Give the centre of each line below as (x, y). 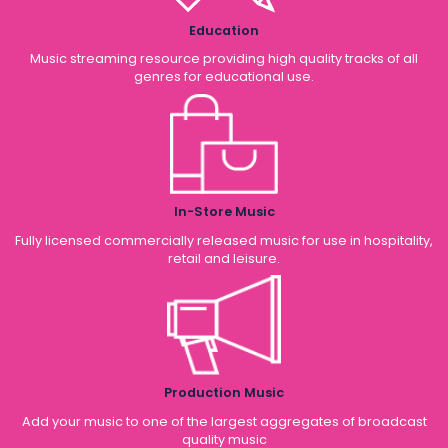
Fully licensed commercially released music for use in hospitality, (224, 240)
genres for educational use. (224, 77)
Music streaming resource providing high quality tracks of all (224, 59)
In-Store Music (224, 211)
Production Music (224, 393)
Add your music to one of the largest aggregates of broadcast (224, 421)
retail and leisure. (224, 258)
